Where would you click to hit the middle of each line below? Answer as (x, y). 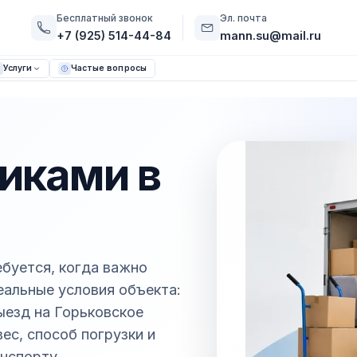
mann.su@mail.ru (270, 36)
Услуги (18, 68)
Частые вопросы (108, 68)
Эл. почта (243, 18)
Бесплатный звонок (104, 18)
